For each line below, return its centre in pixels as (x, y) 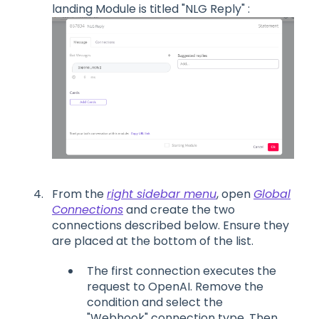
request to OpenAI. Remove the (175, 286)
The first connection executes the (182, 271)
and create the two (179, 209)
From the (79, 194)
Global (272, 194)
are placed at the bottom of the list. (153, 241)
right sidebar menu (162, 194)
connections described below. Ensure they (171, 225)
